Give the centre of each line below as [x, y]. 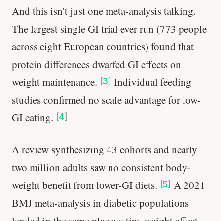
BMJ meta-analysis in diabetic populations [100, 203]
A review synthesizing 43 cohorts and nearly [105, 150]
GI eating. [34, 117]
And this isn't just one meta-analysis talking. [104, 11]
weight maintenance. [56, 82]
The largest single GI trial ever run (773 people [109, 28]
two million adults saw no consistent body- [101, 167]
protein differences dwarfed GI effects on [96, 64]
